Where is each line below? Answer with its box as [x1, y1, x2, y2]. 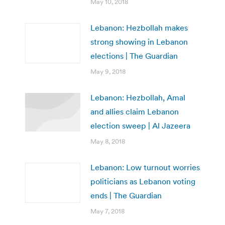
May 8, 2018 [90, 137, 125, 146]
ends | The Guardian [90, 190, 162, 201]
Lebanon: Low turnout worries [90, 162, 200, 173]
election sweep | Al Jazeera [90, 121, 190, 131]
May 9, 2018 [90, 67, 126, 76]
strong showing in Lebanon [90, 37, 188, 47]
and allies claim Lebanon [90, 106, 179, 117]
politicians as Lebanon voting [90, 176, 195, 187]
